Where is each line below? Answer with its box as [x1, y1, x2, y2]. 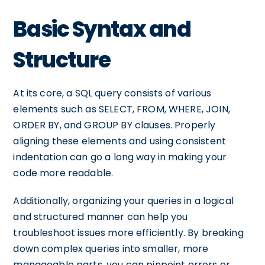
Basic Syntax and [13, 14, 191, 44]
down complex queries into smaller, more [13, 242, 209, 256]
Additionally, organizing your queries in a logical [13, 194, 234, 208]
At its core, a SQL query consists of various [13, 86, 211, 100]
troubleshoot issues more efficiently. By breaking [13, 226, 244, 240]
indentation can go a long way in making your [13, 150, 227, 164]
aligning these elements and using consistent [13, 134, 226, 148]
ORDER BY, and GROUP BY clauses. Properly [13, 118, 216, 132]
